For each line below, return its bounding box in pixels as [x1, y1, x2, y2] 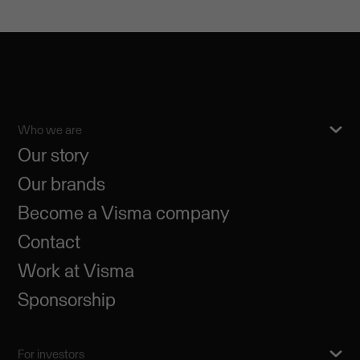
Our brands [18, 172, 106, 195]
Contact [18, 230, 81, 253]
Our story [18, 143, 90, 166]
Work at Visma [18, 259, 135, 282]
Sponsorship [18, 288, 117, 311]
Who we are [18, 122, 83, 137]
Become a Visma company [18, 201, 231, 224]
